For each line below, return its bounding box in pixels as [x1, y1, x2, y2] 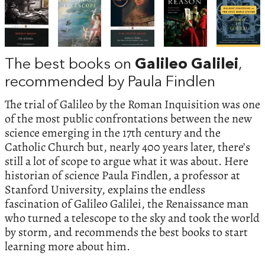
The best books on [5, 57, 135, 72]
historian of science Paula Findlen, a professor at [5, 167, 240, 184]
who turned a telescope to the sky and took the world [5, 210, 260, 227]
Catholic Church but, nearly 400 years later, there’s [5, 139, 250, 156]
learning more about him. [5, 238, 130, 255]
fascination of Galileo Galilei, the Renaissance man [5, 196, 248, 212]
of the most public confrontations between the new [5, 111, 252, 127]
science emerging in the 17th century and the [5, 125, 221, 141]
